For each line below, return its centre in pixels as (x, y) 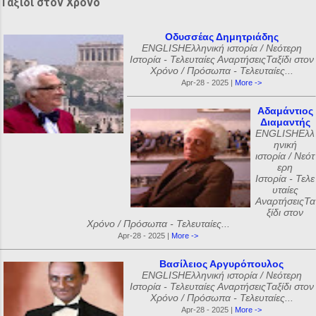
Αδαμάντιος (285, 111)
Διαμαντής (285, 122)
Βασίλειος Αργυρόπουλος (221, 264)
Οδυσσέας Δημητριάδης (221, 37)
